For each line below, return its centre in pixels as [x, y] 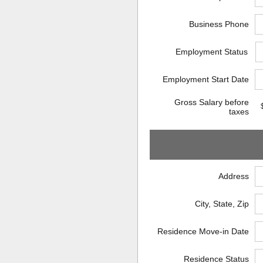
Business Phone [219, 24]
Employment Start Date [205, 79]
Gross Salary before [211, 102]
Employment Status [212, 51]
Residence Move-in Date [203, 231]
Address [233, 176]
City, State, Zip [222, 203]
